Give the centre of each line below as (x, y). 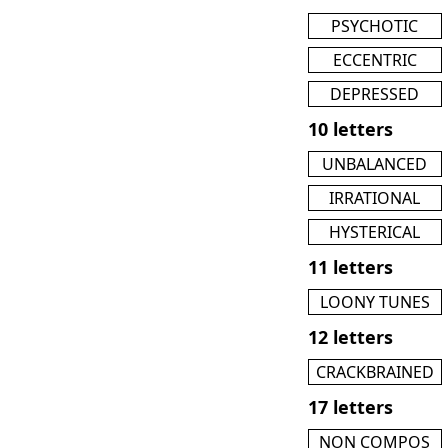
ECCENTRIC (374, 59)
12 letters (350, 336)
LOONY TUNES (374, 301)
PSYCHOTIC (375, 25)
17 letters (350, 406)
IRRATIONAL (375, 197)
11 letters (350, 266)
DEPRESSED (375, 93)
